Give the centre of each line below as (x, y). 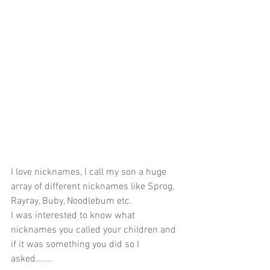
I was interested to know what (74, 215)
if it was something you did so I (76, 244)
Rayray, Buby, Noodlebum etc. (73, 201)
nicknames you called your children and (95, 230)
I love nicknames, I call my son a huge (90, 172)
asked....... (32, 259)
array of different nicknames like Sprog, (94, 187)
